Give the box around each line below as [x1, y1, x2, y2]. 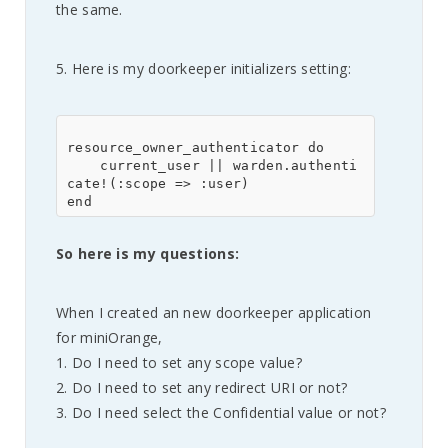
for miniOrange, [56, 328, 163, 347]
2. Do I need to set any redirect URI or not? [56, 378, 348, 397]
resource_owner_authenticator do [67, 140, 325, 155]
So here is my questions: [56, 244, 240, 263]
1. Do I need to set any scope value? [56, 353, 302, 372]
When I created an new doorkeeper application [56, 303, 372, 322]
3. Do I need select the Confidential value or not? [56, 403, 386, 422]
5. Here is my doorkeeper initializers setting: [56, 59, 351, 78]
